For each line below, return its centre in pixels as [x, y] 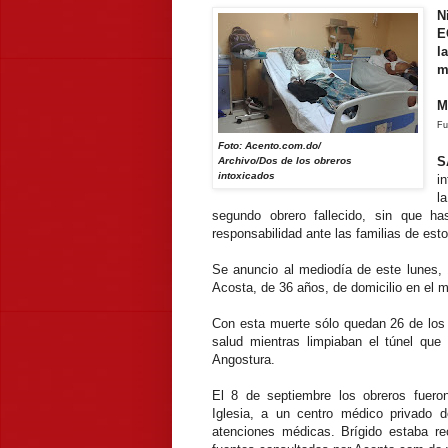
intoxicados [246, 175]
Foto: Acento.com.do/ [269, 145]
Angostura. [243, 359]
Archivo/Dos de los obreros [285, 160]
